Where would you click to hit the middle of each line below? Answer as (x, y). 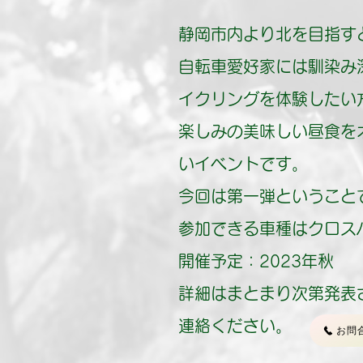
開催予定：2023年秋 (256, 261)
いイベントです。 (243, 164)
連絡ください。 (235, 326)
